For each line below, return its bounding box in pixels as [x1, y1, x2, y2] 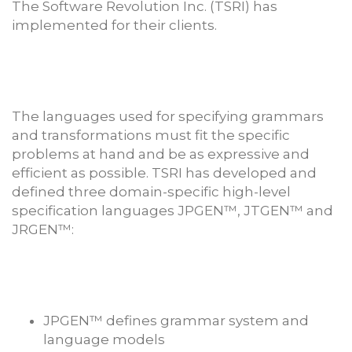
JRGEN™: [12, 221, 74, 237]
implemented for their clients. [12, 16, 217, 33]
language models [43, 331, 165, 347]
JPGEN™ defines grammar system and [43, 312, 309, 328]
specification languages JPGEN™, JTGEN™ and [12, 202, 333, 218]
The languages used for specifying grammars [12, 108, 324, 124]
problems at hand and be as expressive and [12, 145, 310, 162]
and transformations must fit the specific [12, 126, 290, 143]
